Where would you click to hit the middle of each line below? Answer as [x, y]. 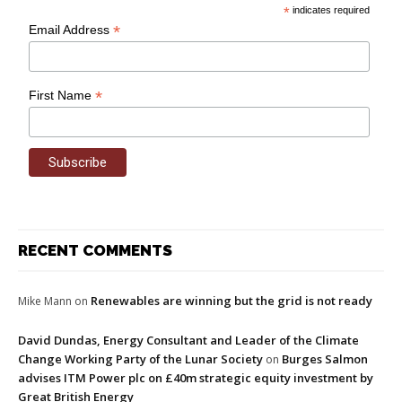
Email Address [71, 30]
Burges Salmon [325, 359]
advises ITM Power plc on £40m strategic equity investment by [196, 378]
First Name [62, 96]
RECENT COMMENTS [95, 251]
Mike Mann [45, 301]
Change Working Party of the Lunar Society [140, 359]
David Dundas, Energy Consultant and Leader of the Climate [188, 341]
